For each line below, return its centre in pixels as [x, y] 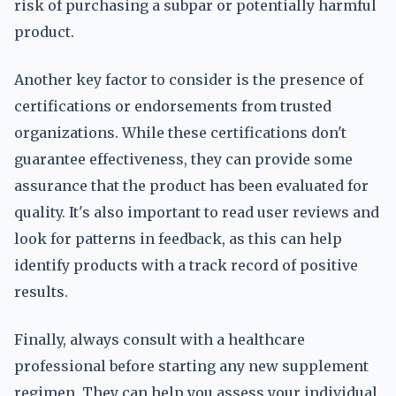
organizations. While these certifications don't [180, 133]
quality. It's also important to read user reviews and [197, 212]
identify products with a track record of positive [186, 265]
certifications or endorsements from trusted [173, 106]
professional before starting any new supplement [191, 366]
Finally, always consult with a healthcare [160, 339]
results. [41, 292]
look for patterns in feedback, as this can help [178, 239]
